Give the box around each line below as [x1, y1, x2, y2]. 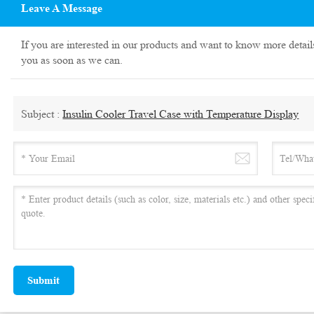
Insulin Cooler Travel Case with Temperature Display [62, 107, 299, 121]
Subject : [21, 107, 63, 121]
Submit [27, 274, 60, 287]
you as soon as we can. [20, 53, 123, 67]
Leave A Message [20, 1, 102, 15]
